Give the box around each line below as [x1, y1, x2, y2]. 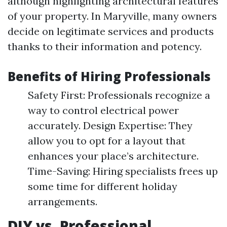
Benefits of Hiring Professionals [8, 68, 211, 85]
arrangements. [28, 195, 97, 208]
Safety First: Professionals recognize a [28, 89, 210, 101]
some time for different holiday [28, 180, 177, 193]
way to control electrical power [28, 104, 179, 117]
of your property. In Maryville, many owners [8, 10, 217, 22]
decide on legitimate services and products [8, 25, 214, 37]
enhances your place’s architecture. [28, 149, 199, 162]
